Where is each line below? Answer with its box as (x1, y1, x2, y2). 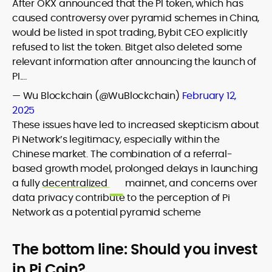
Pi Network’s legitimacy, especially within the (12, 132, 220, 146)
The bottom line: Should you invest (12, 239, 257, 259)
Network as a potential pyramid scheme (12, 205, 201, 219)
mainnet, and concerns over (123, 176, 258, 190)
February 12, (182, 89, 237, 103)
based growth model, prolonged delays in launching (12, 161, 259, 175)
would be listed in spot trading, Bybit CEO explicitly (12, 25, 248, 39)
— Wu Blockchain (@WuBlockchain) (12, 89, 182, 103)
